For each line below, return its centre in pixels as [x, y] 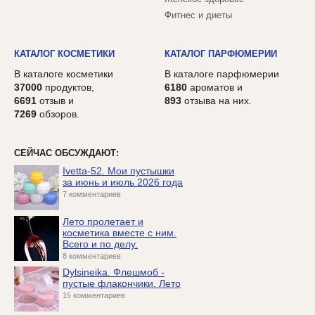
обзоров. [58, 114]
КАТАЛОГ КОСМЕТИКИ [64, 54]
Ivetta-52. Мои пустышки [118, 171]
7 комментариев [92, 194]
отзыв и [55, 101]
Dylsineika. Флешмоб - [114, 272]
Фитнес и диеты [198, 15]
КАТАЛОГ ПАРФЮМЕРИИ [221, 54]
